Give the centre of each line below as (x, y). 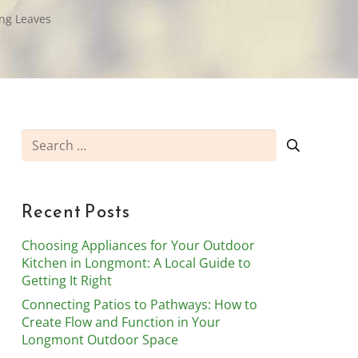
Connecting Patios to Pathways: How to (139, 304)
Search (41, 140)
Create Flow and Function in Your (121, 322)
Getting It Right (66, 280)
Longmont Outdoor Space (99, 340)
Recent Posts (76, 211)
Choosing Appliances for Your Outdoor (138, 245)
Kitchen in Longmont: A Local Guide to (136, 263)
